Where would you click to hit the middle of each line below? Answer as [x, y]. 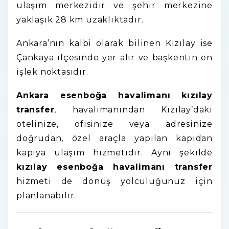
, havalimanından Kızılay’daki [133, 110]
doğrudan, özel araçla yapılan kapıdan [114, 138]
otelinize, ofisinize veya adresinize [114, 124]
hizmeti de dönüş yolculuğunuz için [114, 181]
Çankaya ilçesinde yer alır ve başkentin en [114, 58]
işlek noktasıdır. [52, 72]
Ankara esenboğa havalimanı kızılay [114, 95]
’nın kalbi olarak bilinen [106, 43]
